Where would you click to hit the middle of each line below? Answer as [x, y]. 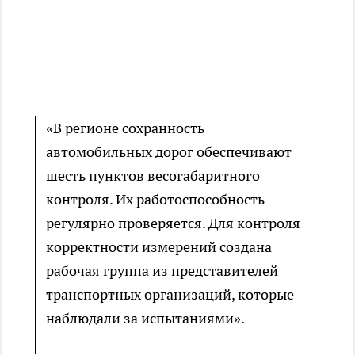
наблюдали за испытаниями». [145, 319]
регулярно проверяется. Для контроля [173, 223]
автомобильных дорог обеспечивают [169, 152]
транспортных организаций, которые [170, 295]
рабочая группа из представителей [162, 271]
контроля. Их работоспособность [155, 200]
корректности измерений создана [159, 247]
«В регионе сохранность [125, 128]
